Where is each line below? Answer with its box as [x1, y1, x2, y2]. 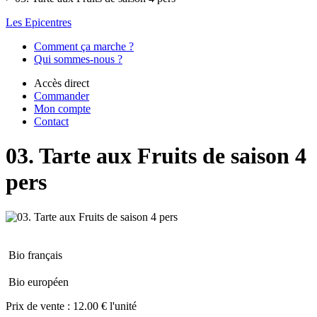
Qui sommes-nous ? [34, 53, 122, 65]
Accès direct [34, 77, 89, 89]
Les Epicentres [6, 16, 71, 28]
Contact [34, 115, 69, 127]
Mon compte [34, 103, 91, 115]
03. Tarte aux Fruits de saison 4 [6, 143, 306, 169]
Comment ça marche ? [34, 40, 134, 52]
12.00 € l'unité [73, 299, 137, 312]
